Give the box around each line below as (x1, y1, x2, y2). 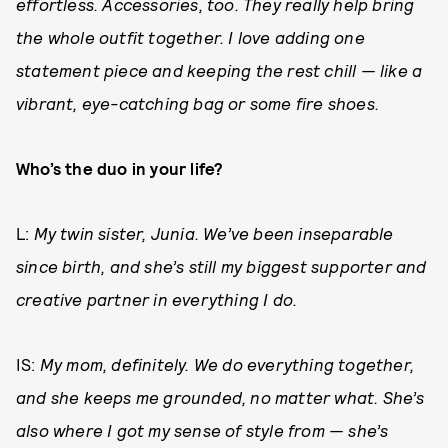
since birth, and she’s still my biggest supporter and (16, 256, 427, 277)
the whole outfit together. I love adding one (16, 27, 365, 48)
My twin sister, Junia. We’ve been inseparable (33, 223, 394, 244)
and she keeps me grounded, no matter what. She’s (16, 387, 425, 408)
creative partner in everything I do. (16, 289, 298, 310)
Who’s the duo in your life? (16, 158, 224, 179)
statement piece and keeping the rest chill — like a (16, 60, 423, 81)
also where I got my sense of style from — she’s (16, 420, 389, 441)
